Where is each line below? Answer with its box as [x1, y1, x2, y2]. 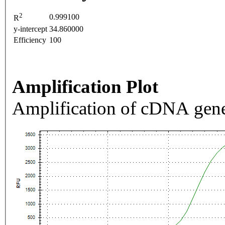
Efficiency [14, 36, 46, 45]
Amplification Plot [12, 76, 158, 97]
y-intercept [14, 25, 47, 34]
